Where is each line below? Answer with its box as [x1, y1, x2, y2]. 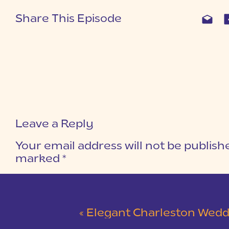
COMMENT [15, 175, 56, 181]
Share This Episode [15, 14, 122, 25]
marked [15, 154, 62, 165]
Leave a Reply [15, 119, 94, 130]
